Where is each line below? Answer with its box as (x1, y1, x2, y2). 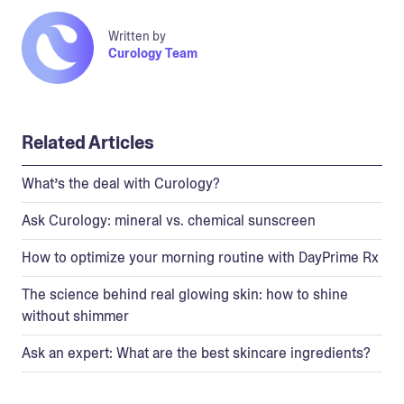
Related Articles (22, 130, 154, 154)
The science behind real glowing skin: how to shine (22, 284, 348, 304)
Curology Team (108, 45, 197, 62)
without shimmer (22, 306, 129, 326)
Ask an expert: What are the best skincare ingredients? (22, 343, 371, 363)
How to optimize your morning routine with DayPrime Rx (22, 247, 379, 267)
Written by (108, 28, 166, 45)
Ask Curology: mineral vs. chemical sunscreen (22, 210, 316, 230)
